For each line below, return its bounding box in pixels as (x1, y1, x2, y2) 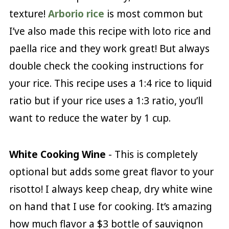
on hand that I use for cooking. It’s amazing (9, 200, 212, 214)
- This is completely (105, 148, 198, 162)
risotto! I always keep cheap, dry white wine (9, 182, 213, 196)
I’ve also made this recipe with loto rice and (9, 25, 211, 38)
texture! (9, 7, 48, 21)
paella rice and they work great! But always (9, 42, 210, 56)
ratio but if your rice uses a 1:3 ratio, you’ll (9, 94, 203, 108)
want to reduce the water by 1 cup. (9, 111, 171, 125)
